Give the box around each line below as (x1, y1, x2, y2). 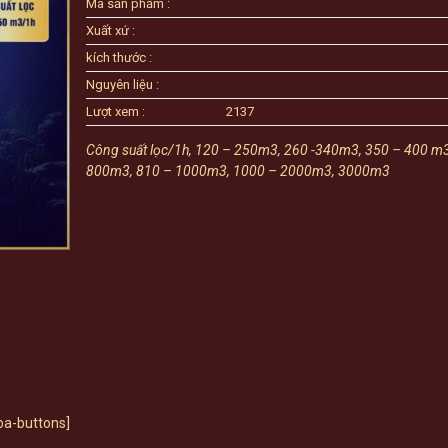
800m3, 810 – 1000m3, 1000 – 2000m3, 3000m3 (86, 163, 391, 179)
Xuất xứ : (86, 23, 136, 38)
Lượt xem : (86, 104, 146, 119)
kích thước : (86, 50, 153, 65)
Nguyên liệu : (86, 77, 160, 92)
